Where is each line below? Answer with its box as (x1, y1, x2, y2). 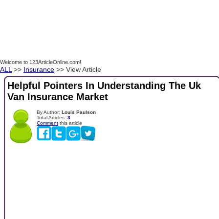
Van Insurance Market (7, 91, 108, 103)
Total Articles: (37, 114, 67, 120)
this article (58, 120, 82, 126)
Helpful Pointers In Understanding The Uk (7, 80, 201, 91)
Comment (37, 120, 58, 126)
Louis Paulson (62, 109, 96, 115)
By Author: (37, 109, 62, 115)
